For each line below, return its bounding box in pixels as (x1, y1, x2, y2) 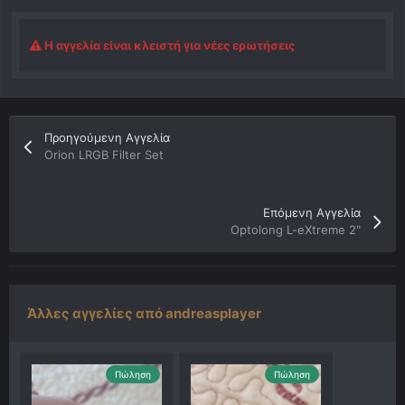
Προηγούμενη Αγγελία (44, 129, 171, 145)
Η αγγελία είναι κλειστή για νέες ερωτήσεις (42, 37, 295, 52)
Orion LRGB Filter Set (44, 146, 165, 162)
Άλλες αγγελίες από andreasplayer (27, 304, 261, 322)
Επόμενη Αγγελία (262, 204, 361, 220)
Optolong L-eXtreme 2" (230, 221, 361, 237)
